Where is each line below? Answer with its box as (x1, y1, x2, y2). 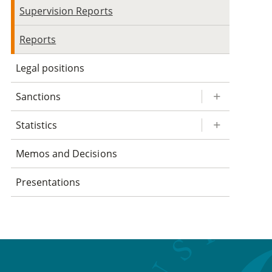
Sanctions (16, 89, 61, 103)
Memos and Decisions (16, 146, 117, 160)
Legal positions (16, 61, 85, 75)
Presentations (16, 175, 81, 189)
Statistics (16, 118, 58, 132)
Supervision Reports (19, 4, 113, 18)
